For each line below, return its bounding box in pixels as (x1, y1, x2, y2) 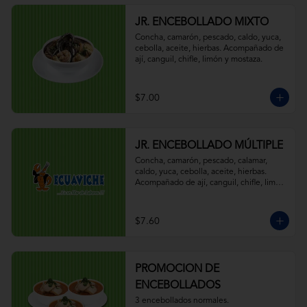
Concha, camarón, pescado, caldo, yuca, (134, 34, 281, 42)
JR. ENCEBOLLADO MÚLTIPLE (134, 140, 283, 151)
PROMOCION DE (134, 264, 219, 275)
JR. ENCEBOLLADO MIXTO (134, 17, 269, 28)
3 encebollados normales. (134, 297, 229, 305)
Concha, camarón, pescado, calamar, (134, 157, 267, 165)
